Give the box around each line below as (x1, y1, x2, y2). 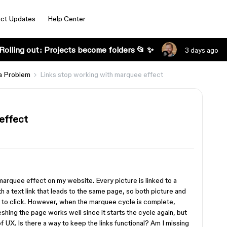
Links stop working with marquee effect (40, 70, 163, 79)
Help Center (47, 15, 86, 23)
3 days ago (184, 46, 218, 54)
